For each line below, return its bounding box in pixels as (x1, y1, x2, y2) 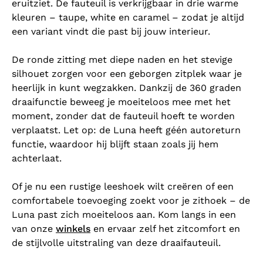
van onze (12, 223, 56, 235)
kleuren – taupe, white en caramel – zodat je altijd (12, 12, 244, 23)
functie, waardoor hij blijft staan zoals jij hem (12, 139, 218, 150)
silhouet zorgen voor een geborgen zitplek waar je (12, 68, 242, 80)
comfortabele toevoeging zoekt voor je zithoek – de (12, 195, 250, 207)
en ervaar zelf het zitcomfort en (90, 223, 240, 235)
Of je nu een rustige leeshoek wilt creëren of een (12, 181, 234, 193)
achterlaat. (12, 153, 62, 164)
